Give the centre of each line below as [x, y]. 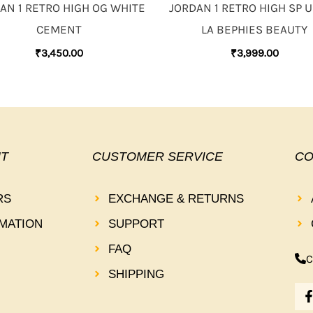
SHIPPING [136, 274]
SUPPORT [136, 224]
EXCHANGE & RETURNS [176, 198]
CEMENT [59, 30]
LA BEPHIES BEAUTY [254, 30]
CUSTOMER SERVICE [158, 157]
